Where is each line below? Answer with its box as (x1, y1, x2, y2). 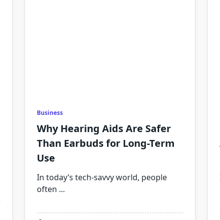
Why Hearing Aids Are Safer (37, 122, 171, 135)
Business (37, 109, 63, 117)
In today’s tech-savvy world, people (37, 172, 167, 183)
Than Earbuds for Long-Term (37, 137, 175, 150)
